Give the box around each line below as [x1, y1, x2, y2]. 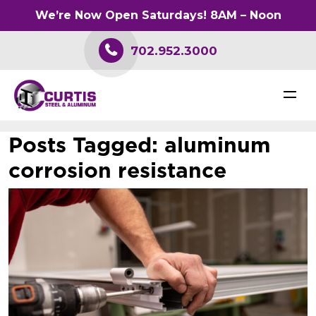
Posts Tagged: [8, 132, 158, 158]
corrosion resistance [8, 157, 226, 183]
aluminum [158, 132, 271, 158]
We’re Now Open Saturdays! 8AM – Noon [35, 8, 281, 22]
